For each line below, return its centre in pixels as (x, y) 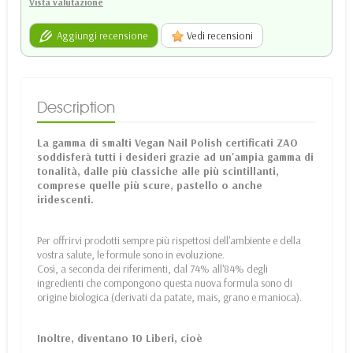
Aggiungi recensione (100, 35)
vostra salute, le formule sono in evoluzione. (131, 255)
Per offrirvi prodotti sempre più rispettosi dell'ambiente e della (169, 241)
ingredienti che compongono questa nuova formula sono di (165, 283)
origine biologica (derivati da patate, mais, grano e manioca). (169, 297)
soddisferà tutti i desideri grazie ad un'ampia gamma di (175, 157)
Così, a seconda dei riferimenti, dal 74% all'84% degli (152, 269)
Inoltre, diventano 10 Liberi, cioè (120, 338)
